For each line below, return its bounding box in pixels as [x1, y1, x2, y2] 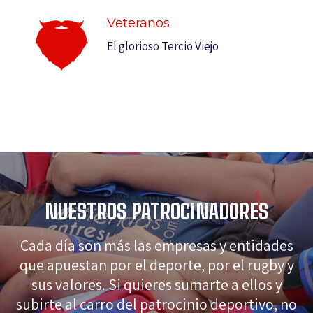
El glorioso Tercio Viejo [107, 38, 219, 54]
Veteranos [107, 15, 170, 31]
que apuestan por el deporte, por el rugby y [19, 254, 294, 275]
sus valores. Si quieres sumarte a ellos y [31, 274, 282, 294]
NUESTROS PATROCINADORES [45, 198, 268, 224]
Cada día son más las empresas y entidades [20, 235, 293, 255]
